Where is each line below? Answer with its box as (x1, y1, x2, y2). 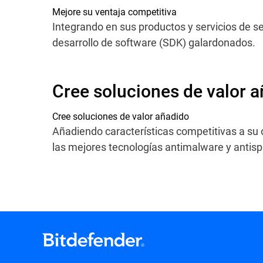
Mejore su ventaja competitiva (52, 5, 177, 18)
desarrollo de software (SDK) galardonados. (52, 35, 255, 49)
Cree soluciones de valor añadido (52, 110, 189, 122)
